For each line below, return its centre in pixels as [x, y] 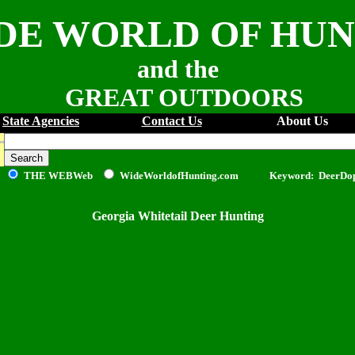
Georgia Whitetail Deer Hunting [177, 216]
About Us [302, 121]
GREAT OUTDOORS [177, 97]
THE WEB [48, 176]
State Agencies [41, 121]
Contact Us [172, 121]
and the [177, 69]
